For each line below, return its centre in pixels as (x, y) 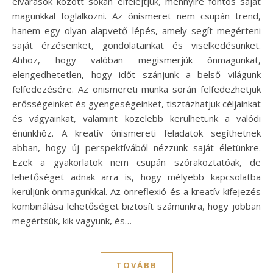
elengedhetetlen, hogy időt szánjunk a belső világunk (136, 74)
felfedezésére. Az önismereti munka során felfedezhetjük (136, 89)
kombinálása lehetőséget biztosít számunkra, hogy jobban (136, 206)
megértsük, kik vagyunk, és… (72, 220)
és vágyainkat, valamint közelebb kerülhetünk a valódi (136, 118)
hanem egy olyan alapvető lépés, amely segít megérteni (136, 30)
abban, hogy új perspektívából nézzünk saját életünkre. (136, 147)
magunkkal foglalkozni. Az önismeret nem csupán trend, (136, 16)
